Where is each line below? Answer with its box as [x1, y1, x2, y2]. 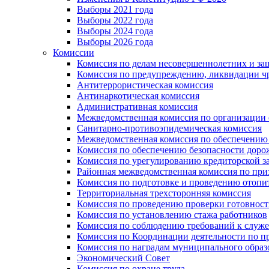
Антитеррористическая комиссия [77, 79, 213, 90]
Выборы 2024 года [77, 25, 153, 36]
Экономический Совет [77, 252, 170, 263]
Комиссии [53, 47, 94, 58]
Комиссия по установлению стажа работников [77, 209, 267, 220]
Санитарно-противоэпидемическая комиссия [77, 122, 262, 133]
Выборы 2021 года [77, 4, 153, 14]
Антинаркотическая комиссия [77, 90, 199, 101]
